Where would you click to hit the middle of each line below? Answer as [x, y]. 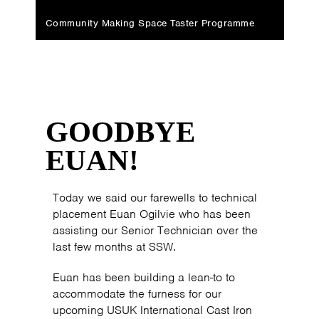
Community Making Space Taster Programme [150, 23]
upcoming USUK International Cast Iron [152, 310]
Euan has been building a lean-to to [144, 277]
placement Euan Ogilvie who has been [152, 214]
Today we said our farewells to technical [155, 198]
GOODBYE [120, 132]
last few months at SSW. [114, 247]
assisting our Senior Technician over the [155, 230]
